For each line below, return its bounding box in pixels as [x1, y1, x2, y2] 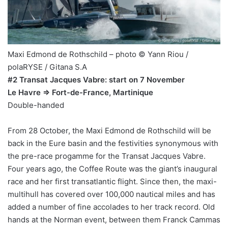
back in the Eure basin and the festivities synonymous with [8, 138, 218, 149]
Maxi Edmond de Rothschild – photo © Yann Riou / [8, 49, 188, 60]
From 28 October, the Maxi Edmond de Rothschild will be [8, 126, 211, 136]
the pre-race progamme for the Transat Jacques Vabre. [8, 151, 206, 161]
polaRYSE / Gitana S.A [8, 62, 87, 72]
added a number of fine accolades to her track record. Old [8, 202, 215, 212]
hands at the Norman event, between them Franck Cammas [8, 215, 220, 225]
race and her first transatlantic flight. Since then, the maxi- [8, 177, 217, 187]
